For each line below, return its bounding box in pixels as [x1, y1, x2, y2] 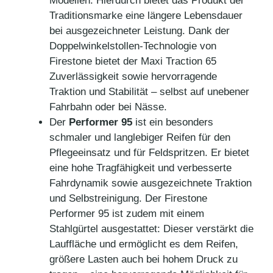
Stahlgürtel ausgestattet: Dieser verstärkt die [49, 222, 253, 235]
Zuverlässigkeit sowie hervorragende [49, 70, 217, 82]
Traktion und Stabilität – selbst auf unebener [49, 85, 249, 97]
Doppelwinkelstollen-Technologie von [49, 40, 216, 52]
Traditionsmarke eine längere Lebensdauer [49, 9, 243, 21]
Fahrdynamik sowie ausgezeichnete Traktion [49, 177, 252, 189]
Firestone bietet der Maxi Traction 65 [49, 55, 216, 67]
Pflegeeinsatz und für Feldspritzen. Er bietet [49, 146, 249, 158]
